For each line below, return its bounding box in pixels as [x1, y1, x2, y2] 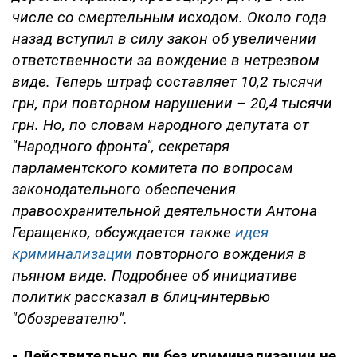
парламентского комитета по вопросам [12, 158, 293, 177]
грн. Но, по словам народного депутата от [12, 115, 309, 134]
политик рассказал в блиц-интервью [12, 287, 270, 306]
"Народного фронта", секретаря [12, 136, 229, 155]
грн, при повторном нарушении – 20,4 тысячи [12, 93, 332, 112]
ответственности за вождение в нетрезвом [12, 50, 320, 69]
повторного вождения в [132, 244, 307, 263]
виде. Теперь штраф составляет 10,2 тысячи [12, 72, 323, 91]
